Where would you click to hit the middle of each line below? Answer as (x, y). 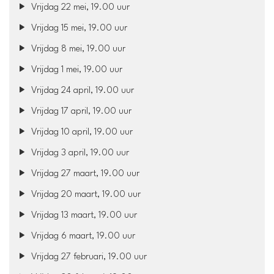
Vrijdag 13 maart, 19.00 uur (83, 215)
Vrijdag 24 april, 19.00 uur (82, 91)
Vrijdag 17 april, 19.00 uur (80, 111)
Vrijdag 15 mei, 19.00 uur (78, 28)
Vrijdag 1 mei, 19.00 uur (76, 70)
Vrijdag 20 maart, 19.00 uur (85, 194)
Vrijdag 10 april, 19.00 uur (81, 132)
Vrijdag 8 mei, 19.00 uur (77, 49)
